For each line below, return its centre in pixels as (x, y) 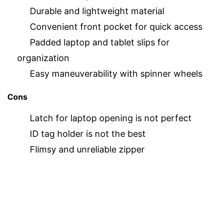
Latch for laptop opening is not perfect (111, 118)
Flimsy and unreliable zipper (87, 149)
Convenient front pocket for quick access (116, 27)
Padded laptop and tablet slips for (100, 43)
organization (43, 58)
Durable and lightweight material (97, 11)
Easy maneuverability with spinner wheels (116, 74)
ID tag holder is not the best (88, 133)
